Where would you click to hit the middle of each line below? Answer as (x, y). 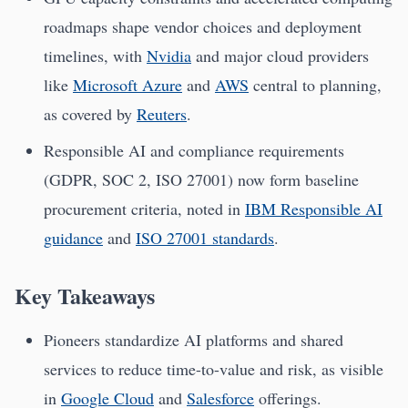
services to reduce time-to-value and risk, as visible (214, 368)
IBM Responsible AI (314, 208)
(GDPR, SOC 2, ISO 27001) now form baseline (201, 179)
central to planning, (315, 84)
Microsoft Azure (127, 84)
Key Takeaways (85, 295)
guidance (73, 237)
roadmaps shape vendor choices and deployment (203, 26)
